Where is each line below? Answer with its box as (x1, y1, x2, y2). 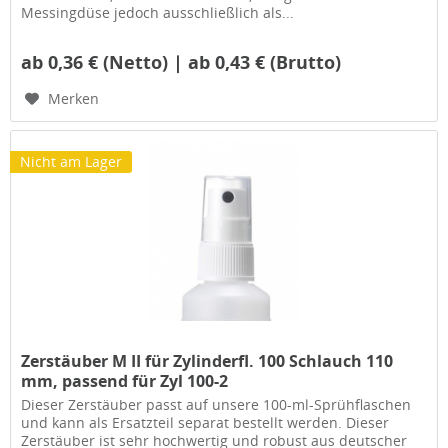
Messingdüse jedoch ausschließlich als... (21, 2, 295, 22)
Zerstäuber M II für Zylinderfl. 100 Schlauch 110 (21, 350, 394, 373)
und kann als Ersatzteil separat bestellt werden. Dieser (21, 413, 390, 433)
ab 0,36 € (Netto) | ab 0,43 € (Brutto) (21, 49, 342, 74)
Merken (48, 88, 100, 108)
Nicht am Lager (20, 152, 123, 172)
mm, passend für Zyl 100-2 (21, 370, 229, 393)
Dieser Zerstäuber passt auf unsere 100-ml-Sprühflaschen (21, 395, 412, 415)
